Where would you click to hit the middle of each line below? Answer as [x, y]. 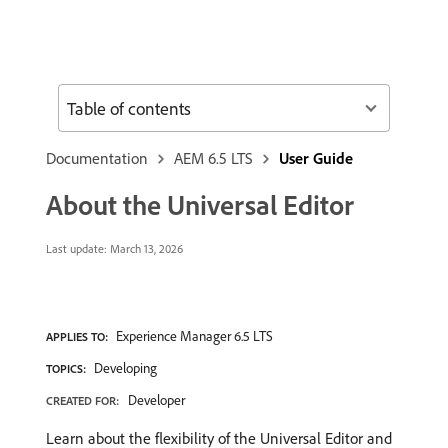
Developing [125, 368]
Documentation [97, 158]
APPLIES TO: [77, 336]
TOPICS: [66, 368]
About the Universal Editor [200, 204]
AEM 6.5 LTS [213, 158]
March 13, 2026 [145, 248]
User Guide [316, 158]
